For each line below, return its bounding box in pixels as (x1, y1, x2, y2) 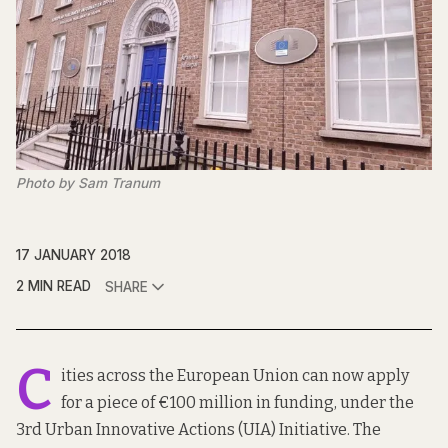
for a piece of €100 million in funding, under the (61, 393, 414, 413)
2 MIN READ (16, 278, 91, 295)
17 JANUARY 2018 (16, 247, 131, 264)
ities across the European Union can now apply (61, 366, 409, 386)
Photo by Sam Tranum (16, 175, 160, 192)
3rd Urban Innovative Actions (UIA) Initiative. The (16, 420, 381, 440)
